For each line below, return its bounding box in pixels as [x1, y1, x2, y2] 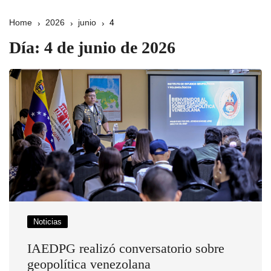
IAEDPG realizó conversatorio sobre [27, 240, 224, 256]
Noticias [33, 217, 62, 226]
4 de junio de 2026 [44, 38, 175, 57]
